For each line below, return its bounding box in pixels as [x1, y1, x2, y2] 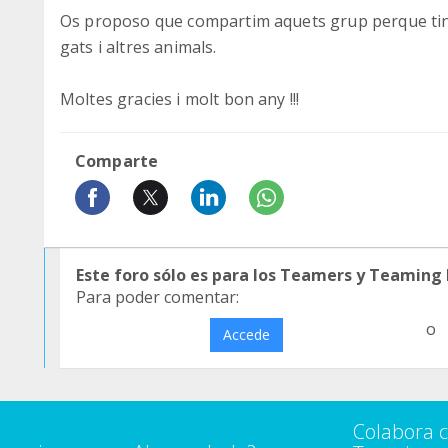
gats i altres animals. [60, 36, 217, 58]
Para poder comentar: [76, 286, 239, 308]
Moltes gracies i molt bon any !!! [60, 88, 300, 110]
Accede [222, 325, 270, 344]
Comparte [75, 150, 159, 172]
